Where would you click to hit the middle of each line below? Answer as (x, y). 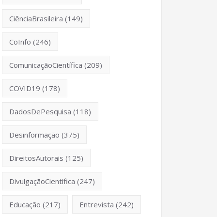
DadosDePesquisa (40, 112)
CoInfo (20, 42)
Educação (25, 205)
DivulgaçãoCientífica (42, 181)
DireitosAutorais (36, 158)
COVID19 (25, 88)
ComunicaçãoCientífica (46, 65)
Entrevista (97, 205)
